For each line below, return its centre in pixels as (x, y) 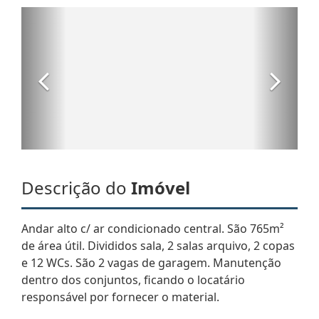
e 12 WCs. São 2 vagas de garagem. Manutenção (151, 262)
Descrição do (76, 187)
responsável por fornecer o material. (120, 297)
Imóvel (161, 187)
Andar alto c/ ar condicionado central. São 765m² (153, 228)
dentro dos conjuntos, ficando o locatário (133, 279)
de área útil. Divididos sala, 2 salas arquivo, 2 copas (158, 245)
